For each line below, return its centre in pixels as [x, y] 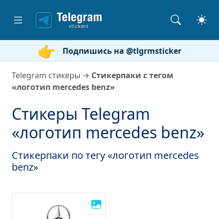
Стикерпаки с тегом [132, 75]
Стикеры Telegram [81, 114]
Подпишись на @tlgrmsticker [122, 51]
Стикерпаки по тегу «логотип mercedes [105, 155]
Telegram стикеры [46, 75]
